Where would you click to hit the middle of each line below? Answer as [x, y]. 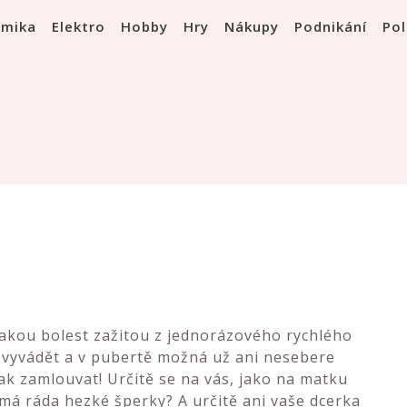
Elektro [79, 26]
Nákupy [252, 26]
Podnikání [331, 26]
